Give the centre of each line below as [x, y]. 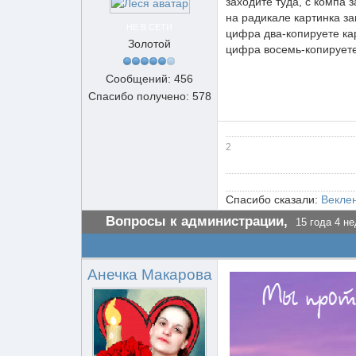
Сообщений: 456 [149, 79]
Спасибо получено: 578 [149, 96]
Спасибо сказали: [273, 199]
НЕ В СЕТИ [149, 27]
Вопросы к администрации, [197, 221]
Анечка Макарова [149, 275]
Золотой [149, 44]
